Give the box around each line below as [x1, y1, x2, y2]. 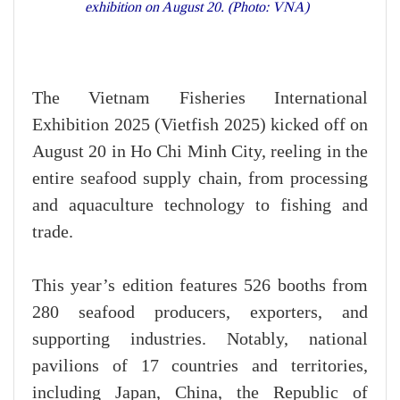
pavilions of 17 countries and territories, [32, 356, 368, 377]
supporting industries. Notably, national [32, 329, 368, 350]
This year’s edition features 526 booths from [32, 276, 368, 296]
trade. [32, 222, 73, 243]
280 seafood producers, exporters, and [32, 303, 368, 323]
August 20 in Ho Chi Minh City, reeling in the [32, 142, 368, 162]
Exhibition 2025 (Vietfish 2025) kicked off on [32, 115, 368, 136]
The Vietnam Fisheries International [32, 88, 368, 109]
